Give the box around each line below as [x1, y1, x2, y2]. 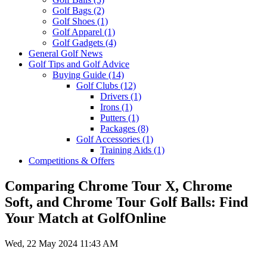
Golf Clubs [76, 80, 120, 91]
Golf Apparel [52, 27, 104, 38]
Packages [100, 123, 138, 134]
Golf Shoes [52, 16, 97, 27]
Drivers [100, 91, 131, 102]
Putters [100, 113, 128, 123]
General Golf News [29, 48, 103, 59]
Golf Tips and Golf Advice [29, 59, 129, 70]
